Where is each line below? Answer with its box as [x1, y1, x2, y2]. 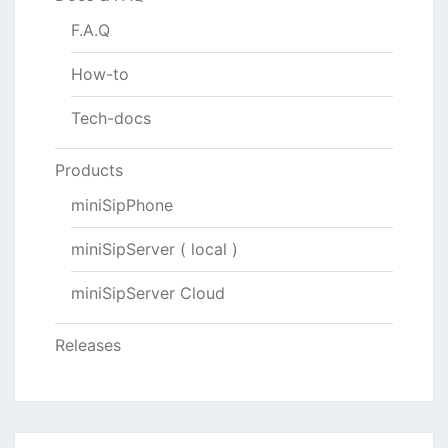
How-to [71, 63, 129, 84]
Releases [55, 334, 121, 355]
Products [55, 159, 123, 180]
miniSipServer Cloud [71, 282, 225, 303]
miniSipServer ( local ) [71, 238, 238, 259]
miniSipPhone [71, 194, 173, 215]
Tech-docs [71, 107, 151, 128]
